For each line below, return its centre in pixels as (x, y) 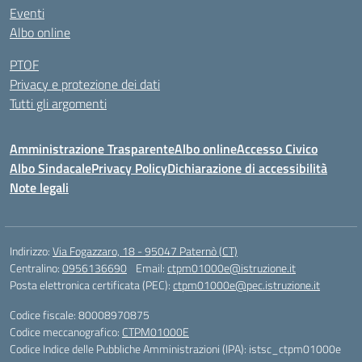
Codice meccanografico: (66, 332)
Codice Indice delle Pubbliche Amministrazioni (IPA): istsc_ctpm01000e (175, 349)
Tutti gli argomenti (58, 103)
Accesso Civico (277, 149)
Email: (152, 268)
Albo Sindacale (51, 168)
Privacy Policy (129, 168)
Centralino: (36, 268)
